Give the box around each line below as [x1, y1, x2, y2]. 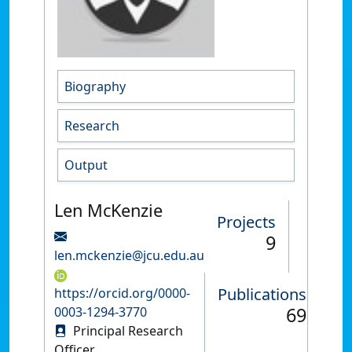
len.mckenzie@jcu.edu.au [54, 247, 204, 264]
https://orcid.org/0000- [54, 284, 190, 302]
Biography [64, 78, 126, 95]
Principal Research [70, 322, 183, 339]
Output [64, 156, 108, 174]
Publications [218, 284, 306, 305]
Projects [217, 211, 276, 233]
